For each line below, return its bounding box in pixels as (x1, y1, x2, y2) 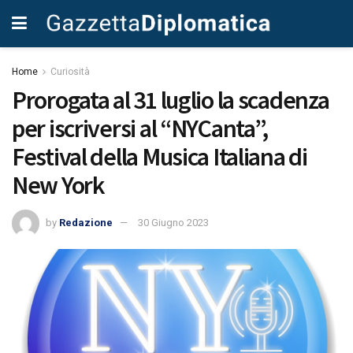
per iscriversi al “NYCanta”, (12, 113, 269, 144)
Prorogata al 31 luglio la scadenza (12, 84, 329, 116)
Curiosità (50, 66, 90, 77)
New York (12, 169, 105, 201)
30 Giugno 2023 (138, 216, 209, 229)
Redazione (59, 216, 113, 229)
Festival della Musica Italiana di (12, 141, 307, 173)
